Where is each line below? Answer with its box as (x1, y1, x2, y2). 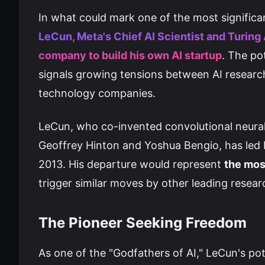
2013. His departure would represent (38, 158, 224, 170)
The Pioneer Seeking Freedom (38, 214, 247, 231)
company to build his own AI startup (38, 49, 222, 62)
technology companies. (38, 87, 156, 99)
